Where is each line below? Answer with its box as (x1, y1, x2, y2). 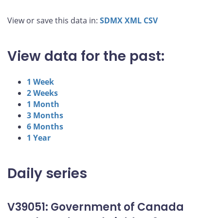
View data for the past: (7, 46, 164, 66)
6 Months (27, 121, 63, 132)
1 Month (27, 98, 59, 109)
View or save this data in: (7, 15, 100, 26)
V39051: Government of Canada (7, 199, 184, 215)
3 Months (27, 109, 63, 121)
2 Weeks (27, 87, 58, 98)
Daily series (7, 163, 87, 183)
